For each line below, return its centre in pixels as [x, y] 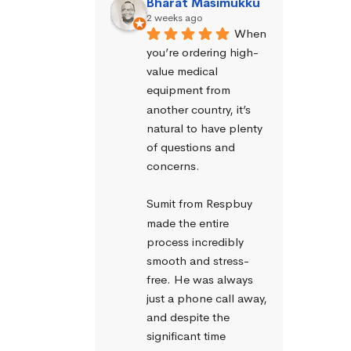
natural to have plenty [204, 128]
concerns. [173, 166]
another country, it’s [199, 109]
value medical [182, 71]
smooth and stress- [198, 260]
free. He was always [200, 279]
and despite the [188, 317]
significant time [186, 336]
